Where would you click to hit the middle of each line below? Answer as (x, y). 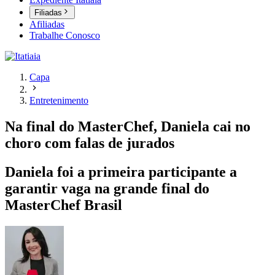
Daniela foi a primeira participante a (121, 172)
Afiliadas (47, 25)
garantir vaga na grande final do (107, 189)
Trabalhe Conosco (65, 36)
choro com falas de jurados (90, 143)
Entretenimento (59, 101)
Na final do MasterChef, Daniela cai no (128, 127)
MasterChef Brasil (64, 205)
